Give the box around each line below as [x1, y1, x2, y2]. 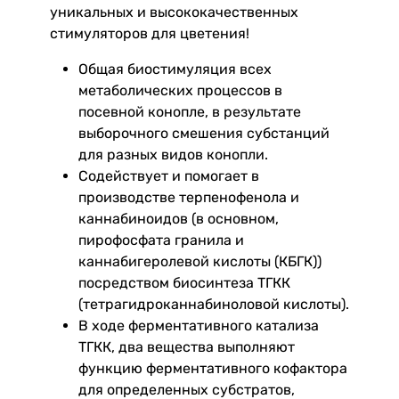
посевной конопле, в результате [78, 102, 301, 120]
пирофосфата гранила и [78, 231, 244, 248]
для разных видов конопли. [78, 145, 268, 163]
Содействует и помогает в [78, 167, 259, 184]
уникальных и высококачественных [50, 3, 298, 20]
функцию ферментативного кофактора [78, 359, 347, 377]
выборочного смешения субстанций [78, 124, 330, 142]
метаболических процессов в [78, 81, 282, 99]
